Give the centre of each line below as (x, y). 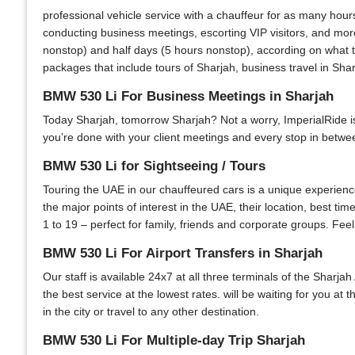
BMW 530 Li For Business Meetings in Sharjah (188, 96)
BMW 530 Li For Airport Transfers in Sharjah (183, 253)
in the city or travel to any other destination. (151, 311)
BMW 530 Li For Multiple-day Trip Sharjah (174, 340)
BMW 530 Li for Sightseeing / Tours (154, 166)
